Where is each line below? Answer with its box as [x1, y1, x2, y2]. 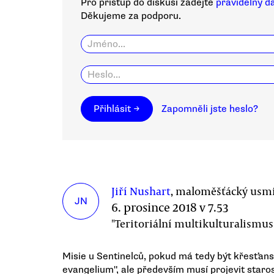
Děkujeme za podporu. [81, 9, 181, 22]
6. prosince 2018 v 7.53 [111, 198, 228, 215]
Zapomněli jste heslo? [161, 102, 258, 115]
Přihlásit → [94, 102, 140, 115]
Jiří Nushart [111, 183, 171, 198]
